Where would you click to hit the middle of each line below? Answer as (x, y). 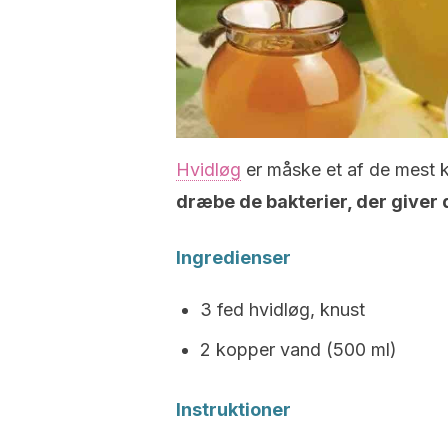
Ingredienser (233, 257)
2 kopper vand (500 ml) (298, 349)
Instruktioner (233, 409)
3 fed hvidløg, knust (282, 309)
